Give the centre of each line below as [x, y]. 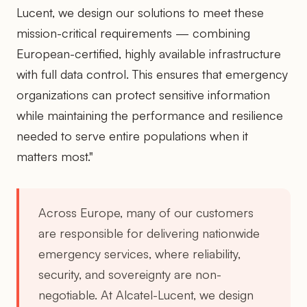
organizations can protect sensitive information [143, 94]
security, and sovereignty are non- [130, 274]
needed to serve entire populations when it [132, 135]
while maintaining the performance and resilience [150, 115]
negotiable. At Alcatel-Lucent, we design [146, 294]
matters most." [55, 156]
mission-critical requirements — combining [133, 33]
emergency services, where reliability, [139, 253]
